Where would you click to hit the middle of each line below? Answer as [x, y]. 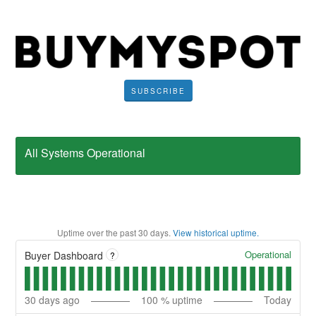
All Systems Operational [85, 153]
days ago [58, 299]
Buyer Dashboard [64, 255]
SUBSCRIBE [158, 91]
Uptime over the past [98, 232]
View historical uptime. [216, 232]
